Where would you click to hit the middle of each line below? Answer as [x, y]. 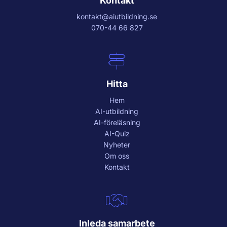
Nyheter [117, 144]
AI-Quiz [117, 133]
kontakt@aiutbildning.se [117, 16]
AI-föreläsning [117, 122]
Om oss [117, 156]
